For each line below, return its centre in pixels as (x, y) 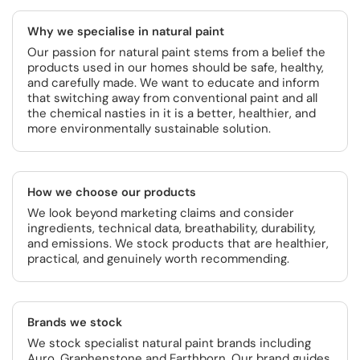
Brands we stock (75, 322)
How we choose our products (112, 192)
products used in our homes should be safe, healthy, (176, 67)
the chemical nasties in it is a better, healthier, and (172, 113)
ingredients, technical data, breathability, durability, (172, 228)
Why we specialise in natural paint (126, 31)
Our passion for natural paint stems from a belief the (176, 52)
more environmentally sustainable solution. (149, 129)
